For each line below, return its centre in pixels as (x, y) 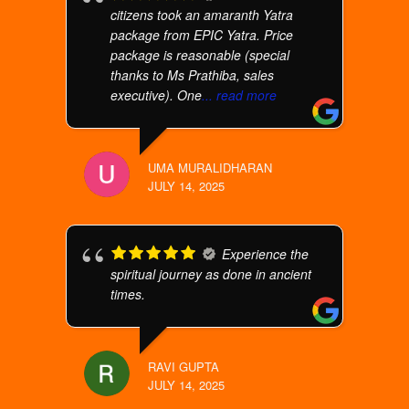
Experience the (266, 254)
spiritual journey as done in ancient (211, 274)
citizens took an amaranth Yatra (202, 15)
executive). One (157, 95)
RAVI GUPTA (184, 367)
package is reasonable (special (200, 55)
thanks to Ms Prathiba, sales (193, 75)
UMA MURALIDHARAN (210, 168)
